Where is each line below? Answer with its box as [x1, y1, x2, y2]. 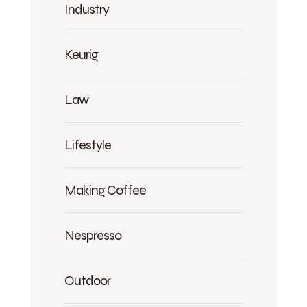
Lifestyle [64, 136, 111, 153]
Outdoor [64, 272, 110, 289]
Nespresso [64, 227, 121, 244]
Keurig [64, 46, 98, 63]
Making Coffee [64, 182, 146, 199]
